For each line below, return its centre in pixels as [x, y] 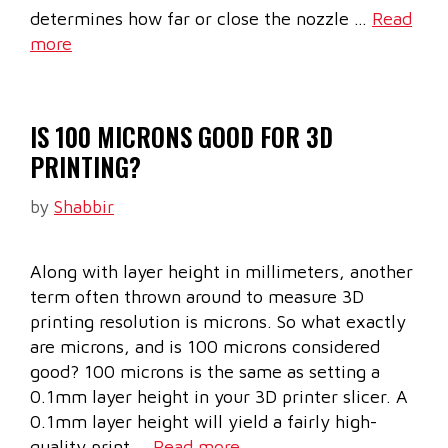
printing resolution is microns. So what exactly [218, 322]
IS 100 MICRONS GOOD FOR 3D [181, 137]
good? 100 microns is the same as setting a [205, 372]
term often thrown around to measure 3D [197, 297]
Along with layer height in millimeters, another [221, 272]
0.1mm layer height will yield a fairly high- [203, 422]
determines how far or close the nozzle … [201, 19]
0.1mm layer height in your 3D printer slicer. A [219, 397]
